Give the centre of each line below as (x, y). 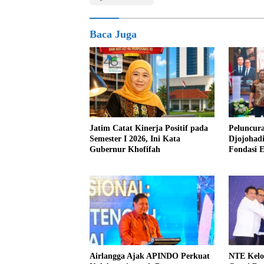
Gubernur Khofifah (125, 149)
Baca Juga (113, 34)
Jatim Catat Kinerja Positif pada (149, 128)
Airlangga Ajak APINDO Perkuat (150, 256)
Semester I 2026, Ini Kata (135, 138)
